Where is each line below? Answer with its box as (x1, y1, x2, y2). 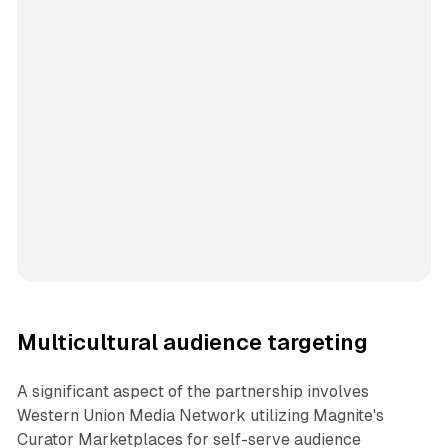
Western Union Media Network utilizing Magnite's (16, 406, 384, 426)
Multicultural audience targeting (16, 330, 368, 356)
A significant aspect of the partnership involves (16, 382, 369, 402)
